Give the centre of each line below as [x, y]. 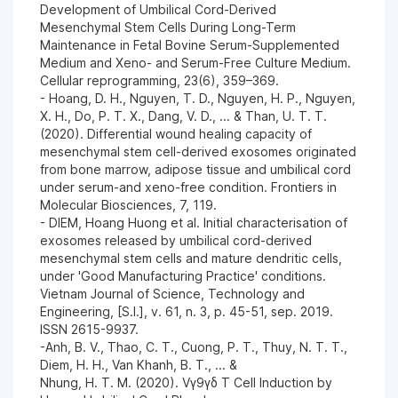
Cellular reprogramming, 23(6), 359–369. [161, 80]
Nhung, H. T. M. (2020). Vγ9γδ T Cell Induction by [186, 382]
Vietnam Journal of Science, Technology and [172, 294]
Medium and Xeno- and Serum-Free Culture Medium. [195, 63]
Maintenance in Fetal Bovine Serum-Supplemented [190, 45]
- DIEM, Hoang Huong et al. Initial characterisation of [194, 223]
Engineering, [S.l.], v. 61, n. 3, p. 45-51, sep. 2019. [187, 311]
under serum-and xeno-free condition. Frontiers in [188, 187]
